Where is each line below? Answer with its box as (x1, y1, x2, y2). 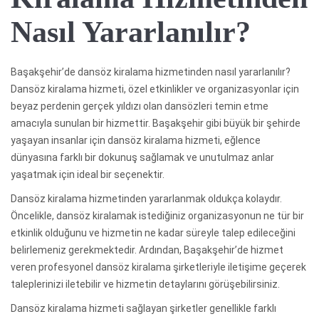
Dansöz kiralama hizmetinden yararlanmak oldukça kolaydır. (11, 192, 282, 204)
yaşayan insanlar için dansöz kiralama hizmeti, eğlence (11, 134, 261, 146)
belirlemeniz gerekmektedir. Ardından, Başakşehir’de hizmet (11, 244, 283, 256)
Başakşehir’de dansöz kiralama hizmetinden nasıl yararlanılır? (11, 66, 291, 78)
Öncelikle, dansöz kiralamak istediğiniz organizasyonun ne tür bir (11, 209, 304, 221)
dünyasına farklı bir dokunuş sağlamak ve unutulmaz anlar (11, 151, 274, 163)
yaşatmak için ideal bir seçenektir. (11, 168, 164, 180)
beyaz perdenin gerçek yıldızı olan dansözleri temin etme (11, 100, 268, 112)
